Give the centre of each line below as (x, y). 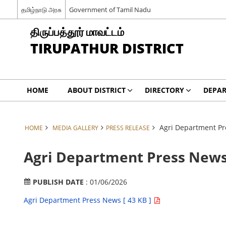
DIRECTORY (164, 90)
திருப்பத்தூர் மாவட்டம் (77, 32)
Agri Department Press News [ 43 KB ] (88, 200)
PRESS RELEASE (128, 128)
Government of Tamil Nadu (110, 9)
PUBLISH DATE (59, 182)
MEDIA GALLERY (75, 128)
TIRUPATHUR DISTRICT (107, 48)
